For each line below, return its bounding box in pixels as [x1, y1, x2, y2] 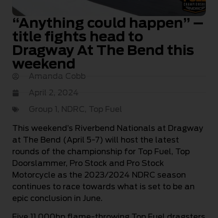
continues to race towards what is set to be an [12, 182, 195, 191]
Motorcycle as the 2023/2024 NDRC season [12, 170, 186, 180]
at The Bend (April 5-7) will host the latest [12, 135, 179, 145]
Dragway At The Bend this [12, 41, 194, 58]
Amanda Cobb [29, 71, 86, 81]
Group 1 [29, 104, 57, 114]
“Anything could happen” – [12, 14, 203, 31]
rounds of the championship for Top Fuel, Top [12, 146, 190, 156]
